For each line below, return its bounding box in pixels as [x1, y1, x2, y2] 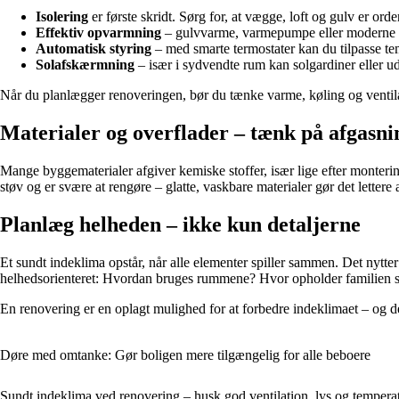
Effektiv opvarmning [36, 25, 161, 41]
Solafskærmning [36, 57, 134, 73]
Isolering [36, 9, 88, 25]
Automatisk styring [36, 41, 151, 57]
